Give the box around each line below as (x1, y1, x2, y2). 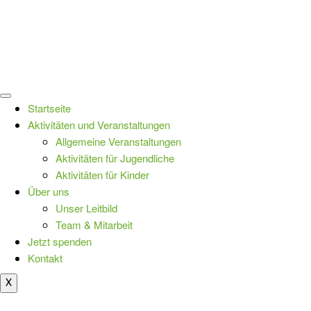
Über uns (28, 184, 69, 199)
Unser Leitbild (56, 201, 117, 215)
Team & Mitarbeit (56, 217, 133, 232)
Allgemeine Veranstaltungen (56, 134, 181, 149)
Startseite (28, 101, 71, 115)
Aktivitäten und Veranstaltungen (28, 117, 170, 132)
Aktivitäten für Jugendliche (56, 151, 174, 165)
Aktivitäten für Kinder (56, 167, 149, 182)
